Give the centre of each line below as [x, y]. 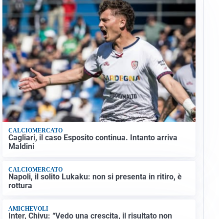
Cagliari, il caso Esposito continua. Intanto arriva [93, 138]
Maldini [21, 147]
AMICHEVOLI [28, 208]
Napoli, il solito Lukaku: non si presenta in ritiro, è [95, 177]
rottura [20, 186]
